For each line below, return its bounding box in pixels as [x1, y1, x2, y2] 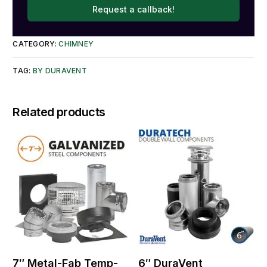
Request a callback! [92, 4, 175, 14]
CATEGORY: [13, 39, 59, 48]
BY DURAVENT [32, 66, 88, 75]
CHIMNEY [58, 39, 94, 48]
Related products [13, 104, 105, 119]
